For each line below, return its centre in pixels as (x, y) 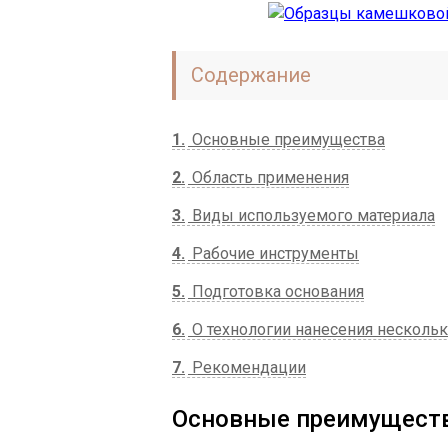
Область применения (268, 177)
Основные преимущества (286, 139)
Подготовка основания (276, 291)
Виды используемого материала (311, 215)
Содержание (251, 75)
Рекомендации (247, 367)
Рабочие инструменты (273, 253)
